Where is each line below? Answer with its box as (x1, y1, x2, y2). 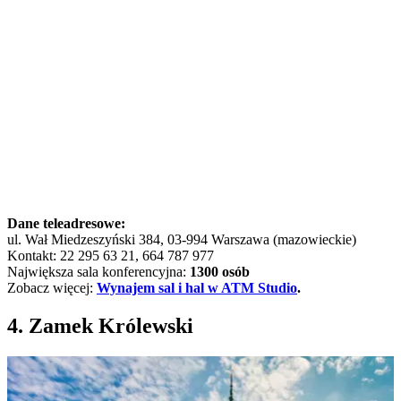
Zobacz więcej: (7, 280, 97, 296)
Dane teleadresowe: (7, 216, 125, 232)
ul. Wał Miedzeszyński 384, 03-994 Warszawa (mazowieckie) (7, 232, 356, 248)
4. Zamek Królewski (7, 314, 193, 338)
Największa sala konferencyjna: (7, 264, 190, 280)
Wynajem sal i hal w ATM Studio (97, 280, 297, 296)
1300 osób (190, 264, 250, 280)
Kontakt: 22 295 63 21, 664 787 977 (7, 248, 214, 264)
